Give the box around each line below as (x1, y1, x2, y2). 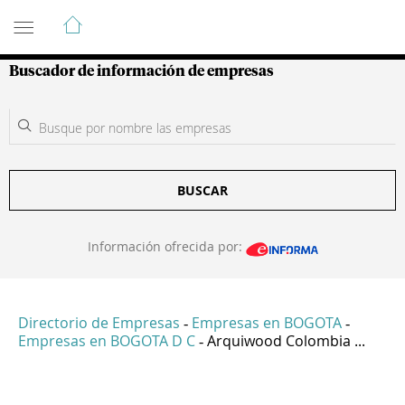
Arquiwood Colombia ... (207, 331, 365, 352)
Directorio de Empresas (18, 313, 180, 334)
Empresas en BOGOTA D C (18, 331, 195, 352)
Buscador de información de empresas (9, 64, 274, 79)
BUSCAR (177, 182, 228, 199)
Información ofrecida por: (87, 238, 246, 255)
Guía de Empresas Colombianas (9, 6, 334, 28)
